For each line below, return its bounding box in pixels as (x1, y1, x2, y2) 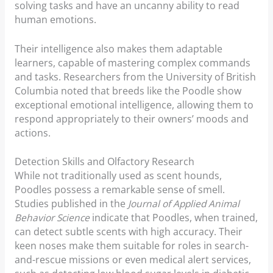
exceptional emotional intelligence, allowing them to (14, 97, 253, 112)
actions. (14, 126, 51, 140)
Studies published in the (14, 197, 128, 211)
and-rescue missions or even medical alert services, (14, 253, 251, 267)
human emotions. (14, 12, 96, 26)
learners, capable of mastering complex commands (14, 55, 250, 69)
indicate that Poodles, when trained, (89, 211, 258, 225)
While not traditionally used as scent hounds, (14, 169, 222, 183)
